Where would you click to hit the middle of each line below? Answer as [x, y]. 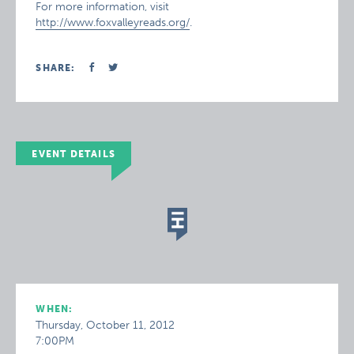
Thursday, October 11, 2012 [105, 325]
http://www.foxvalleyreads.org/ [113, 23]
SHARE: [56, 68]
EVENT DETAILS [73, 154]
